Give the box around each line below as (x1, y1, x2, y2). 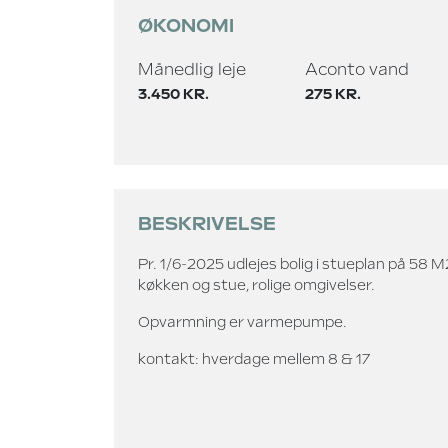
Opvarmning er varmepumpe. (138, 314, 347, 330)
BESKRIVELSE (138, 213, 276, 234)
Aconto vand (305, 60, 409, 79)
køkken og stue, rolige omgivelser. (138, 277, 375, 293)
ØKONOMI (138, 15, 234, 36)
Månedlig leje (138, 60, 246, 79)
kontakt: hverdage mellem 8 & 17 (138, 351, 370, 367)
